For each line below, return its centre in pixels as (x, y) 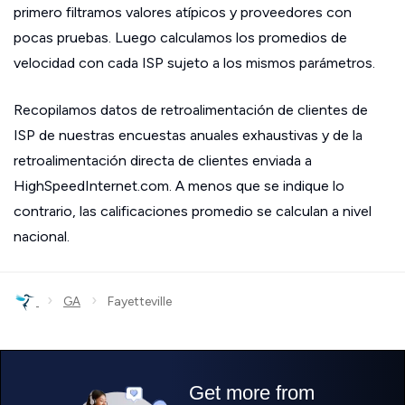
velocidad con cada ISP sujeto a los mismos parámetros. (194, 62)
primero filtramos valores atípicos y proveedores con (183, 12)
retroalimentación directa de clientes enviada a (163, 160)
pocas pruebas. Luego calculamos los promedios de (180, 37)
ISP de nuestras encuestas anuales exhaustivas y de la (188, 135)
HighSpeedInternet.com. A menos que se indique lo (179, 185)
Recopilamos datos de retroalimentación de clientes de (191, 109)
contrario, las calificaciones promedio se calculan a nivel (193, 211)
